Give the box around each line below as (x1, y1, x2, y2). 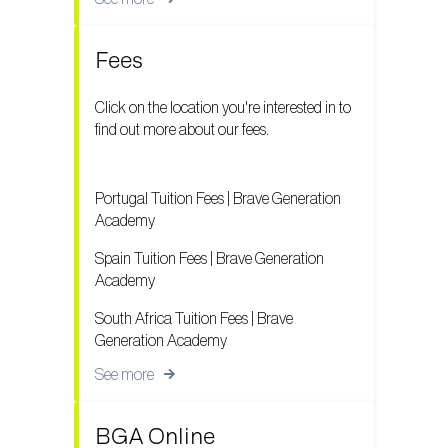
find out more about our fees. (95, 122, 269, 139)
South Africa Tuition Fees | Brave (95, 310, 293, 327)
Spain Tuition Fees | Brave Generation (95, 250, 324, 267)
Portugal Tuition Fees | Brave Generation (95, 190, 341, 207)
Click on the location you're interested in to (95, 100, 351, 117)
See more (95, 366, 154, 383)
